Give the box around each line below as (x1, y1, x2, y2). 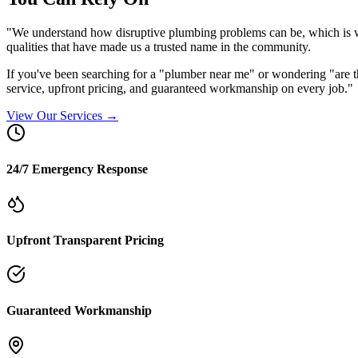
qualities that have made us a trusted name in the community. (6, 40, 311, 54)
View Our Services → (6, 109, 118, 123)
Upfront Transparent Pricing (6, 233, 164, 247)
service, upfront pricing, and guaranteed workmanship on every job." (6, 82, 353, 96)
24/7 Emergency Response (6, 162, 148, 177)
